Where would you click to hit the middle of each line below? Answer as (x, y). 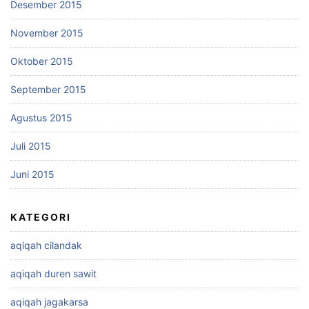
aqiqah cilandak (46, 246)
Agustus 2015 (41, 118)
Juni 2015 (32, 175)
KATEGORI (41, 217)
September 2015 (48, 90)
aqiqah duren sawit (53, 274)
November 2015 (47, 33)
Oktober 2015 (42, 61)
